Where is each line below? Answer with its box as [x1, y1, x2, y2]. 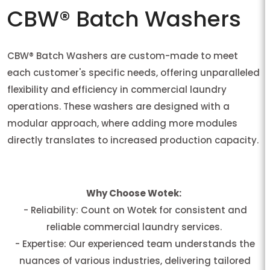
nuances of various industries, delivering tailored [19, 254, 251, 267]
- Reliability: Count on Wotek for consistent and [23, 203, 247, 216]
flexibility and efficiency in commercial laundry [7, 83, 227, 96]
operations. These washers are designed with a [7, 99, 230, 113]
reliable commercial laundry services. [46, 220, 224, 233]
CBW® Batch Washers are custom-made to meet [7, 49, 238, 62]
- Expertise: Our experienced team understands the [15, 237, 255, 250]
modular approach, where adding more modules [7, 116, 237, 130]
